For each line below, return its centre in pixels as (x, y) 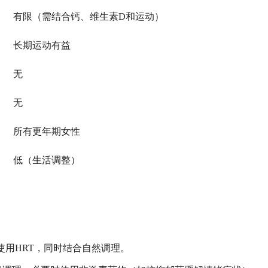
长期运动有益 (42, 45)
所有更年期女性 (47, 131)
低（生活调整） (47, 160)
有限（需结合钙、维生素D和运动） (89, 16)
